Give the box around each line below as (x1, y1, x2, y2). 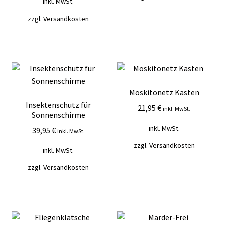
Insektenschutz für (26, 100, 91, 110)
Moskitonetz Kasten (129, 87, 199, 98)
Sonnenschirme (31, 109, 85, 120)
